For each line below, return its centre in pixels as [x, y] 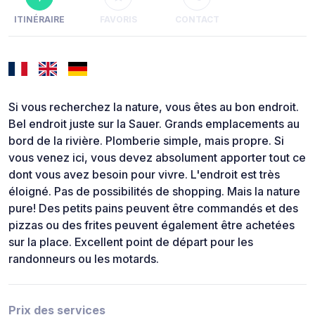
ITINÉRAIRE [39, 20]
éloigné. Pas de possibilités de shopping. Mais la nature [154, 192]
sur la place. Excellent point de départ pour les [131, 242]
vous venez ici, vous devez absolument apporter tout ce [157, 158]
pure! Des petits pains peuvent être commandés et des [153, 208]
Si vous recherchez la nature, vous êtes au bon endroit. [154, 107]
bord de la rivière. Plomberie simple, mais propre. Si [146, 141]
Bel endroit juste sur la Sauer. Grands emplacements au [154, 124]
